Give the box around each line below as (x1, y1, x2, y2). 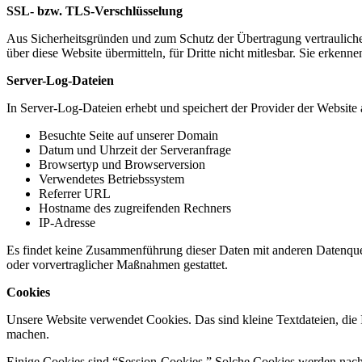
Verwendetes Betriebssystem (39, 172, 184, 187)
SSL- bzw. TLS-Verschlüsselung (6, 4, 183, 19)
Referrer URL (39, 187, 111, 201)
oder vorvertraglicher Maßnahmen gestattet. (6, 258, 228, 272)
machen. (6, 327, 49, 342)
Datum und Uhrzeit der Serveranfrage (39, 143, 231, 158)
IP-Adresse (39, 216, 95, 230)
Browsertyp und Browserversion (39, 158, 205, 172)
